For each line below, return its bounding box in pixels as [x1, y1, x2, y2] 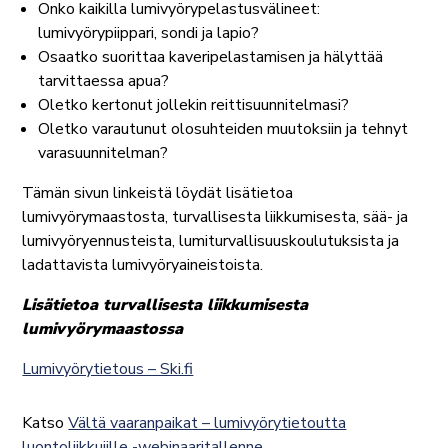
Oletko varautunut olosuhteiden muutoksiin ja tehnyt [38, 118, 409, 141]
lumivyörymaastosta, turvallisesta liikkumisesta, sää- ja [22, 206, 409, 229]
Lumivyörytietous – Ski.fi [22, 358, 194, 381]
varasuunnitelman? [38, 142, 169, 165]
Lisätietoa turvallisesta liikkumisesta [22, 294, 309, 317]
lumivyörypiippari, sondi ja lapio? [38, 22, 260, 45]
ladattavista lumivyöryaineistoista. [22, 254, 264, 277]
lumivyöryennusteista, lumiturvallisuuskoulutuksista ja [22, 230, 400, 253]
